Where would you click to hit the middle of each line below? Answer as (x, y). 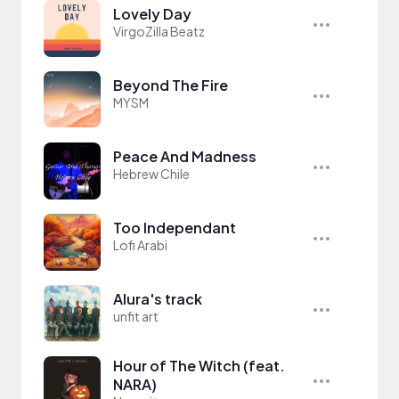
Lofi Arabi (140, 244)
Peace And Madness (185, 156)
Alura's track (158, 298)
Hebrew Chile (151, 173)
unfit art (136, 316)
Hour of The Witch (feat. (199, 365)
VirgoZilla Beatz (159, 31)
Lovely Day (152, 13)
